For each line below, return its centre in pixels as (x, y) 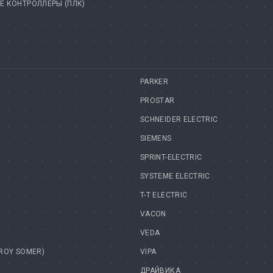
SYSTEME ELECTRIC (175, 176)
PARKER (154, 82)
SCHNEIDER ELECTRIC (179, 120)
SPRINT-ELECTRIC (171, 158)
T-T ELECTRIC (164, 195)
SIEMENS (156, 139)
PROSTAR (158, 101)
